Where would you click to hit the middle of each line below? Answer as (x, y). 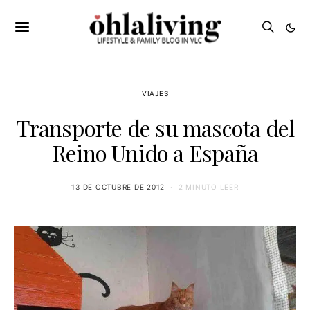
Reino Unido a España (155, 153)
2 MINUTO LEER (208, 187)
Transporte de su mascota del (155, 128)
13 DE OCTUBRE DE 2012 (118, 187)
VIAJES (155, 93)
